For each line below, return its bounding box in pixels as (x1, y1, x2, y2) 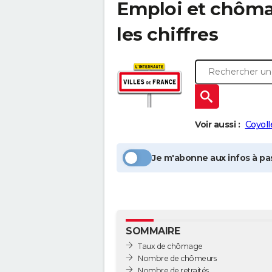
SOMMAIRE (126, 225, 180, 237)
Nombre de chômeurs (138, 253, 216, 263)
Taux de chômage (138, 241, 203, 251)
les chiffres (117, 23, 218, 46)
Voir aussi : (195, 119, 240, 130)
